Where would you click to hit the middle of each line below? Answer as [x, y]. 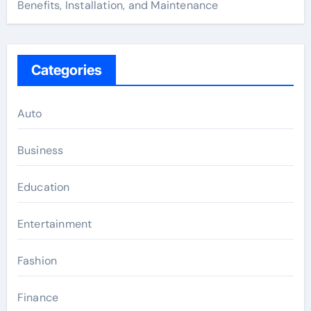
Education [43, 187]
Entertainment [54, 224]
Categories [66, 70]
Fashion [37, 260]
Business [40, 150]
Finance [38, 297]
